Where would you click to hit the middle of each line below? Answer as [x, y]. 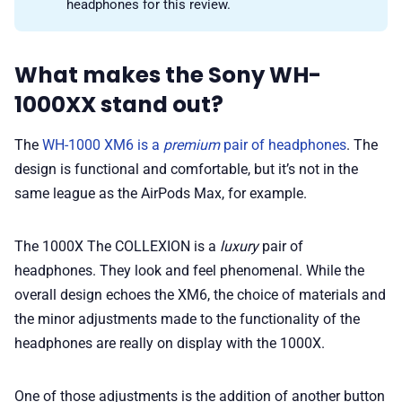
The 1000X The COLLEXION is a [117, 246]
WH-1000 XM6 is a [103, 144]
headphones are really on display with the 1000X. [170, 343]
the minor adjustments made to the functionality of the [187, 319]
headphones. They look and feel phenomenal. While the [189, 270]
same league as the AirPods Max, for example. [161, 193]
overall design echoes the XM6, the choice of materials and [200, 294]
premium [192, 144]
